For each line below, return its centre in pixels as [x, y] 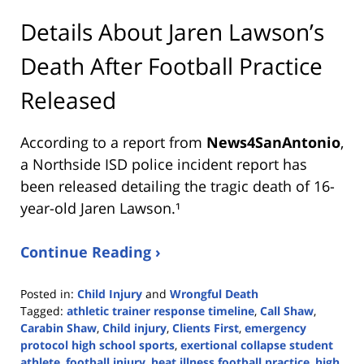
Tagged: [42, 311]
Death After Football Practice [171, 65]
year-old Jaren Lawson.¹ [100, 208]
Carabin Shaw [58, 328]
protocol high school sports [97, 345]
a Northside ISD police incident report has [164, 165]
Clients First [206, 328]
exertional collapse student [257, 345]
